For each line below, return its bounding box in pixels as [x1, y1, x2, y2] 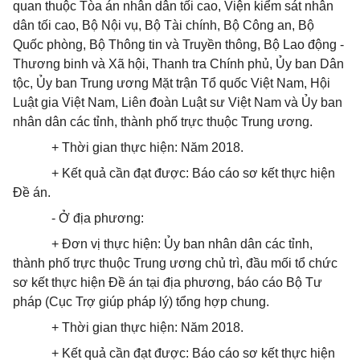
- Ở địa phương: [51, 211, 144, 225]
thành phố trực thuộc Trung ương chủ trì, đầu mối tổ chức [13, 256, 337, 270]
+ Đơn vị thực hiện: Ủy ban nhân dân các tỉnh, [51, 237, 313, 251]
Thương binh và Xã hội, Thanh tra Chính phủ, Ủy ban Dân [13, 57, 344, 71]
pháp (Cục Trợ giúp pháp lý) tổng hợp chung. [13, 295, 269, 309]
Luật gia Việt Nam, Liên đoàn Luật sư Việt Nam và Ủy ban [13, 96, 342, 109]
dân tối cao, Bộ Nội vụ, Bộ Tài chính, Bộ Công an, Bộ [13, 18, 314, 32]
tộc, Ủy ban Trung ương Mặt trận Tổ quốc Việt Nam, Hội [13, 76, 330, 90]
